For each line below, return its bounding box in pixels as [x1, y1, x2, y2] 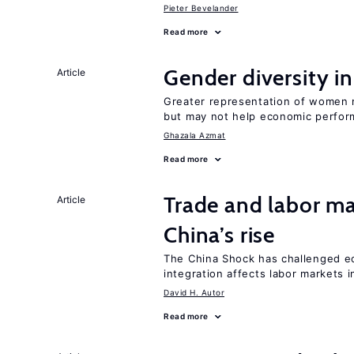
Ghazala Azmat [164, 130, 226, 140]
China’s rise [164, 221, 276, 248]
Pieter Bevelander [164, 3, 239, 13]
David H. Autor [164, 288, 224, 297]
